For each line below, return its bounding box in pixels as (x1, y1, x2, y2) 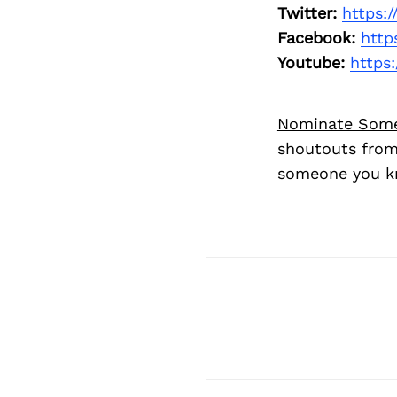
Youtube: (276, 53, 345, 73)
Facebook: (276, 28, 355, 48)
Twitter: (276, 4, 337, 23)
